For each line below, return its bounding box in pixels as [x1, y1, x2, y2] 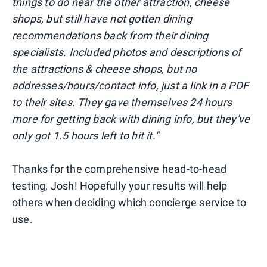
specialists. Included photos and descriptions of [12, 45, 241, 58]
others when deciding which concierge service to [12, 195, 247, 209]
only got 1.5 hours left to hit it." [12, 129, 159, 142]
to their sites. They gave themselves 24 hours [12, 95, 232, 108]
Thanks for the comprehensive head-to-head [12, 162, 227, 175]
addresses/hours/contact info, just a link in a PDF [12, 79, 249, 92]
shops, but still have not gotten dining [12, 12, 192, 25]
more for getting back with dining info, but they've [12, 112, 250, 125]
